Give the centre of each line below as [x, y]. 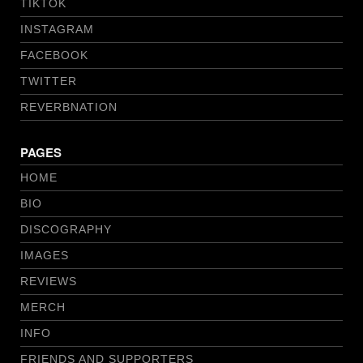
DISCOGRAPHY [66, 230]
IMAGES [45, 256]
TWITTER [49, 81]
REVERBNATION [69, 107]
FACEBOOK [54, 56]
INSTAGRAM [57, 30]
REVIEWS [49, 282]
